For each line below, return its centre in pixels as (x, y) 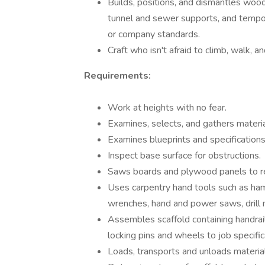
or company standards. (154, 34)
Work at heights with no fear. (167, 108)
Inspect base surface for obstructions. (184, 156)
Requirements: (117, 76)
